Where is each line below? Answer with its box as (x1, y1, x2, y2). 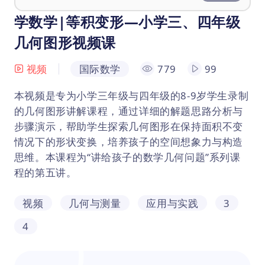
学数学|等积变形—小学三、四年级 (14, 11, 241, 31)
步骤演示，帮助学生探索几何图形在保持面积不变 (14, 119, 244, 133)
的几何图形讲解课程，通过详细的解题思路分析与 (14, 104, 244, 118)
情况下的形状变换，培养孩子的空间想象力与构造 (14, 134, 244, 148)
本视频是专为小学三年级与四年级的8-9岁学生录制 (14, 88, 249, 102)
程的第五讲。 (14, 165, 77, 179)
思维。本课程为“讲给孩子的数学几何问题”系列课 (14, 150, 241, 164)
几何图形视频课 (14, 32, 117, 52)
